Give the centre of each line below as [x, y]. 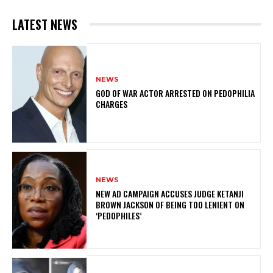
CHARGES [112, 104]
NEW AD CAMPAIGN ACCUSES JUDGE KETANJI [170, 193]
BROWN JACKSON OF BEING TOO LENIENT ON [170, 204]
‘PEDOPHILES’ [119, 215]
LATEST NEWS [45, 24]
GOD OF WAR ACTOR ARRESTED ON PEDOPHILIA [175, 93]
